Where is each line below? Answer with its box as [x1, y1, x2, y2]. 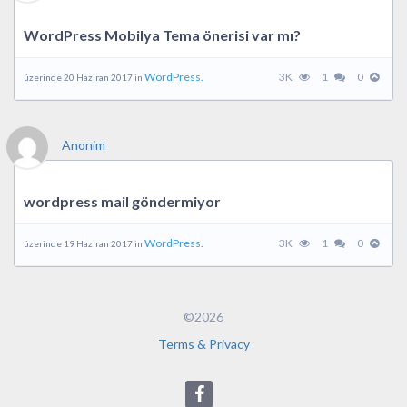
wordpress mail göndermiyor [24, 193, 221, 210]
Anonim [62, 137, 105, 153]
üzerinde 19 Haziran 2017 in [24, 238, 144, 249]
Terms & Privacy [157, 336, 250, 352]
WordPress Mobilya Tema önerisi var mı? [24, 26, 301, 44]
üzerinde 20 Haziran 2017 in [24, 72, 144, 83]
